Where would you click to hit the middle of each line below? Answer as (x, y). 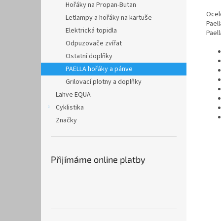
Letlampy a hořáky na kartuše (109, 18)
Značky (66, 120)
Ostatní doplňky (89, 56)
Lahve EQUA (73, 95)
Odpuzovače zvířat (94, 43)
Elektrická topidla (91, 31)
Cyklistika (70, 108)
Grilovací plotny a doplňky (104, 82)
